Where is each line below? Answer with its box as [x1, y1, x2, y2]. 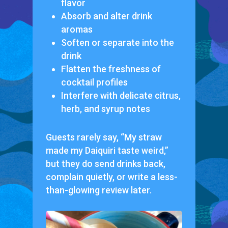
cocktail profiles [61, 77, 128, 88]
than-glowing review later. [45, 185, 152, 196]
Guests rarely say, [45, 132, 121, 143]
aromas [61, 24, 93, 35]
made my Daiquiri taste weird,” [45, 145, 168, 156]
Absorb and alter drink [61, 11, 152, 22]
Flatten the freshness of [61, 64, 161, 75]
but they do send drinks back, [45, 158, 165, 169]
